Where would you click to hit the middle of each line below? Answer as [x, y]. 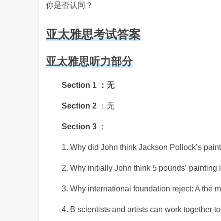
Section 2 [80, 106]
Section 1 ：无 [88, 85]
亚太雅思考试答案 [93, 34]
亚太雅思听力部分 [89, 61]
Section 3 [80, 127]
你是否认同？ [70, 5]
